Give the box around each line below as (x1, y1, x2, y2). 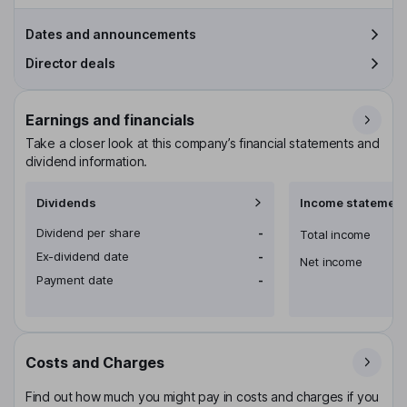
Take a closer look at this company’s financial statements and (25, 134, 380, 151)
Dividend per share (36, 224, 141, 240)
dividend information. (25, 153, 147, 169)
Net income (300, 253, 362, 269)
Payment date (36, 272, 114, 287)
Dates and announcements (25, 25, 196, 42)
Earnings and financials (25, 110, 194, 129)
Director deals (25, 55, 115, 71)
